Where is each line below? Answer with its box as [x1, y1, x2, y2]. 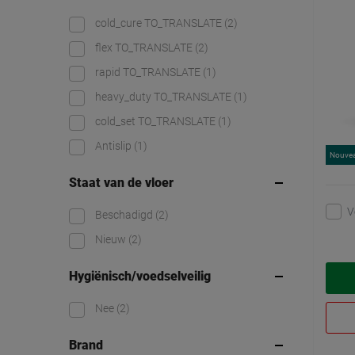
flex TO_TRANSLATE [95, 41, 195, 55]
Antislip [95, 139, 134, 153]
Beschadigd [95, 208, 155, 222]
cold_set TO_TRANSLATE [95, 115, 218, 128]
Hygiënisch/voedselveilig [69, 269, 211, 284]
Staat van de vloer [69, 175, 174, 191]
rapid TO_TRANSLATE [95, 66, 203, 79]
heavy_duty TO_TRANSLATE [95, 90, 234, 104]
